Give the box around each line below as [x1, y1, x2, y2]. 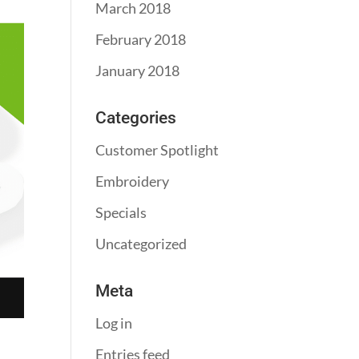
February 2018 [95, 30, 187, 48]
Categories [95, 108, 177, 127]
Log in [95, 314, 133, 332]
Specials [95, 204, 147, 221]
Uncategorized [95, 235, 188, 252]
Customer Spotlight [95, 141, 220, 159]
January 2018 [95, 62, 180, 79]
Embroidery [95, 172, 170, 190]
